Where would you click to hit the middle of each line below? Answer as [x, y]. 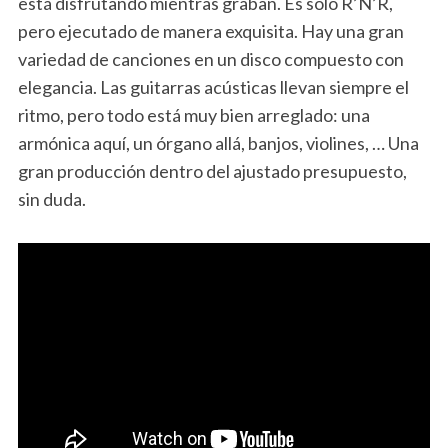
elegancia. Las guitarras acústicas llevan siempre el [213, 87]
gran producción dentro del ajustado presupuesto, [212, 171]
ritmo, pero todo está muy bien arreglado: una [193, 115]
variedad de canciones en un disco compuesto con [210, 59]
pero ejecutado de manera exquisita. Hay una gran [210, 31]
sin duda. [51, 199]
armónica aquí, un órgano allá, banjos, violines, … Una [218, 143]
